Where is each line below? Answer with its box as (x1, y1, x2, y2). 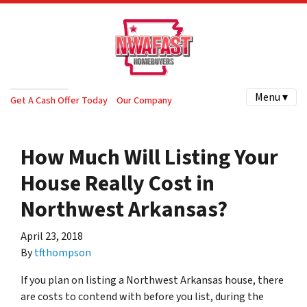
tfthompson (34, 245, 91, 260)
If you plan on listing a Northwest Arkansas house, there (21, 273, 284, 288)
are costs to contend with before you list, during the (21, 289, 264, 304)
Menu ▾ (255, 90, 288, 105)
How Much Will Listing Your (21, 142, 278, 173)
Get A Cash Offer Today (10, 93, 108, 108)
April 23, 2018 (21, 229, 83, 244)
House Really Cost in (21, 168, 214, 199)
